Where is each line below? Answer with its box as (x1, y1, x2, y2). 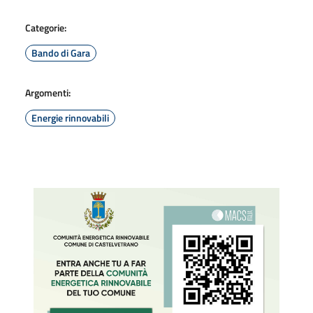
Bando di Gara (31, 45, 90, 60)
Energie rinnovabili (31, 110, 109, 125)
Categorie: (25, 20, 66, 35)
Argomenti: (25, 85, 71, 100)
